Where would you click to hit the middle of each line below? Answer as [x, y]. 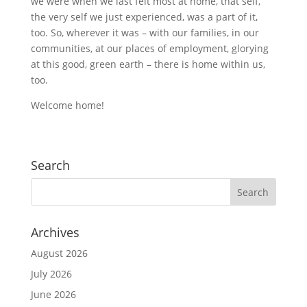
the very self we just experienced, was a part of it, [144, 17]
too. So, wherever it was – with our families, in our [145, 33]
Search [50, 165]
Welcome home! [67, 105]
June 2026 [53, 294]
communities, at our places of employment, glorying [149, 48]
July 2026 [51, 274]
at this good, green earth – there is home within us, [148, 64]
